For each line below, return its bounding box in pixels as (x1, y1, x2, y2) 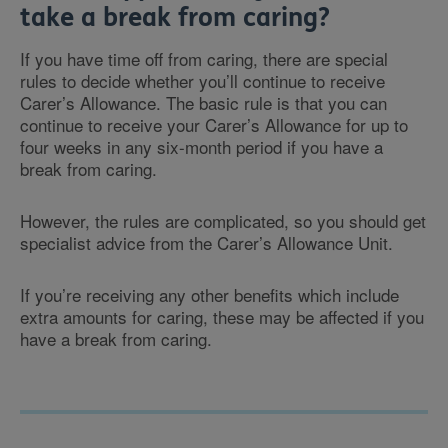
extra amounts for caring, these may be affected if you (20, 304, 424, 329)
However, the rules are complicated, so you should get (20, 208, 426, 233)
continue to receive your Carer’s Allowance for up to (20, 112, 408, 137)
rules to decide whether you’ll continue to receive (20, 68, 385, 93)
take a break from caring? (20, 2, 330, 33)
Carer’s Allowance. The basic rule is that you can (20, 90, 387, 115)
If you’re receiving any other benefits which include (20, 282, 399, 307)
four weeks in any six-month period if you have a (20, 134, 383, 159)
